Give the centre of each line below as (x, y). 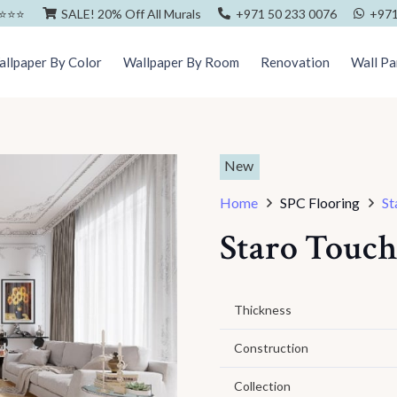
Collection (262, 386)
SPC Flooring (320, 202)
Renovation (295, 62)
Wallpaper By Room (181, 62)
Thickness (263, 310)
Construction (271, 348)
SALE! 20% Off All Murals (132, 13)
